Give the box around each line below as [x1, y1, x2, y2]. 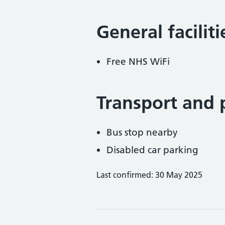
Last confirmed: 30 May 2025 [96, 170, 202, 180]
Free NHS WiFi [106, 56, 170, 67]
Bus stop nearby [106, 127, 178, 138]
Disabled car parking [106, 144, 198, 156]
